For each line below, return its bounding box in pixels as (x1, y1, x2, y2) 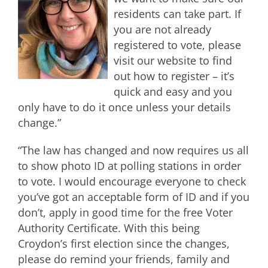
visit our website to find (114, 53, 232, 68)
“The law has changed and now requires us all (18, 142, 249, 157)
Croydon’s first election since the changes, (18, 236, 230, 251)
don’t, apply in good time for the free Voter (18, 205, 233, 220)
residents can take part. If (114, 6, 241, 21)
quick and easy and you (114, 84, 232, 99)
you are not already (114, 22, 211, 36)
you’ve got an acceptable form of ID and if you (18, 189, 249, 204)
